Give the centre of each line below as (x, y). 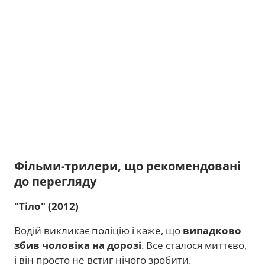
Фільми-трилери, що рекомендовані (127, 166)
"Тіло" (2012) (46, 206)
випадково (212, 230)
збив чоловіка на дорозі (78, 245)
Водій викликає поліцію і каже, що (98, 230)
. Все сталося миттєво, (194, 245)
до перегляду (55, 181)
